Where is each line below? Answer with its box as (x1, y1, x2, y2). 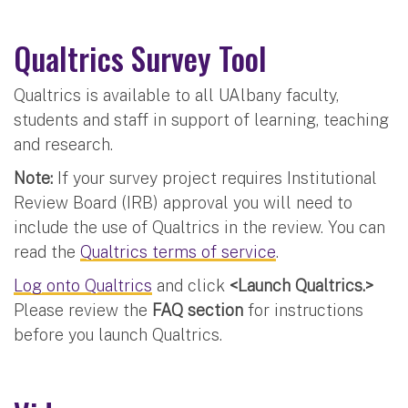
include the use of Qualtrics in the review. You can (14, 217, 385, 237)
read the (14, 241, 80, 261)
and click (152, 275, 229, 295)
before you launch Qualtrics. (14, 324, 222, 344)
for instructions (243, 300, 363, 320)
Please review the (14, 300, 152, 320)
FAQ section (152, 300, 243, 320)
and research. (14, 134, 113, 154)
